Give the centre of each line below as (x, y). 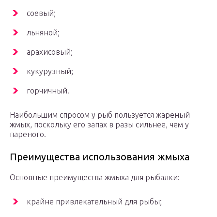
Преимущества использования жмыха (100, 157)
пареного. (28, 134)
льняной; (43, 33)
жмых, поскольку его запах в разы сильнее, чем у (99, 125)
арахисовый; (50, 52)
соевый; (41, 13)
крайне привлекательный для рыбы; (94, 202)
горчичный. (48, 91)
